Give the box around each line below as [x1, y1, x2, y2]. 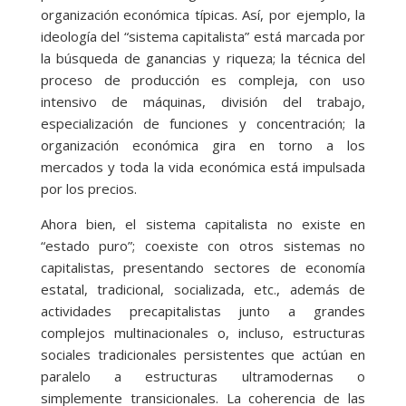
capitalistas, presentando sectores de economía [40, 258, 366, 277]
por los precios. [40, 179, 137, 198]
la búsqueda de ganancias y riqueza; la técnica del [40, 49, 366, 68]
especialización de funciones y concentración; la [40, 114, 366, 133]
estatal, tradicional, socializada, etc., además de [40, 280, 366, 299]
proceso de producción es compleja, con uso [40, 71, 366, 90]
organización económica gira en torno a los [40, 136, 366, 155]
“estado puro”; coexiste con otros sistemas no [40, 237, 366, 256]
